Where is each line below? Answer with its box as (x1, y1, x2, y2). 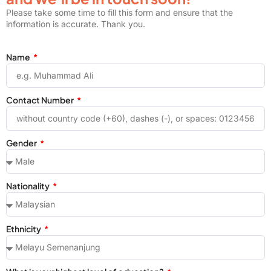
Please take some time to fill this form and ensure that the (6, 7, 233, 18)
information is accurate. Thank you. (6, 19, 145, 30)
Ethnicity (6, 223, 42, 234)
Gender (6, 137, 38, 148)
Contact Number (6, 94, 75, 105)
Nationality (6, 180, 51, 191)
